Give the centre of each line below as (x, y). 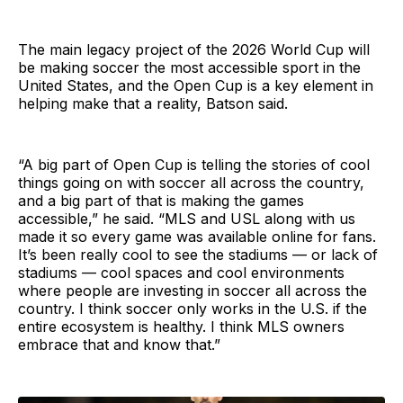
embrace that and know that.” (119, 344)
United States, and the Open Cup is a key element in (196, 85)
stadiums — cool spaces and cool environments (181, 272)
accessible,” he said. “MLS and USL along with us (187, 218)
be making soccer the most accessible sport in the (189, 67)
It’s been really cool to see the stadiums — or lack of (198, 254)
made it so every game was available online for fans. (197, 236)
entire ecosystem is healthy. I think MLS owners (181, 326)
